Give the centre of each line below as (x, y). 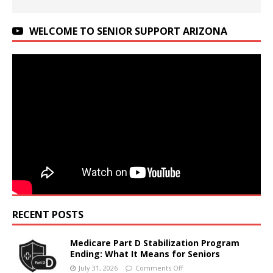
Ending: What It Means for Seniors (145, 253)
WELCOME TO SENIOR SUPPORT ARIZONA (128, 31)
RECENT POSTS (48, 214)
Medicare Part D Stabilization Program (155, 243)
